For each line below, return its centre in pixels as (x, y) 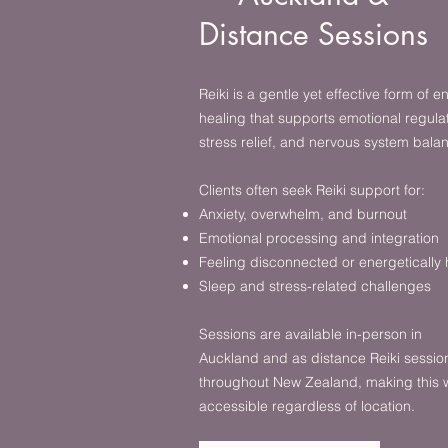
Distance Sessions (313, 34)
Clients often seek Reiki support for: (311, 190)
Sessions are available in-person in (310, 334)
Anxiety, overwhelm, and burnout (302, 214)
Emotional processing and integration (318, 238)
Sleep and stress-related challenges (314, 286)
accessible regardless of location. (306, 406)
